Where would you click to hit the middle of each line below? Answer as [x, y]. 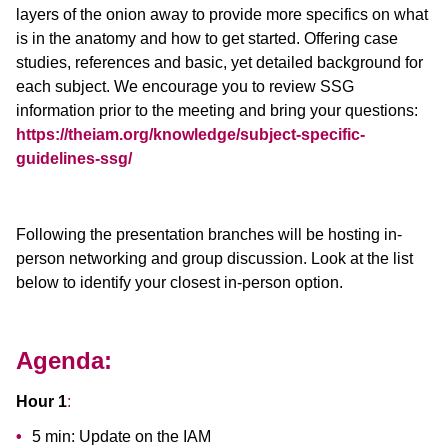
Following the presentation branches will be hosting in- [209, 234]
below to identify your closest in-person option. [183, 282]
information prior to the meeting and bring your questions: [217, 110]
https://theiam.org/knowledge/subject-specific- [190, 134]
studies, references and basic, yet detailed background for [219, 62]
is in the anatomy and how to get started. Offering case [207, 38]
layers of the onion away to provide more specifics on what [222, 14]
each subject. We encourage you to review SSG [185, 86]
